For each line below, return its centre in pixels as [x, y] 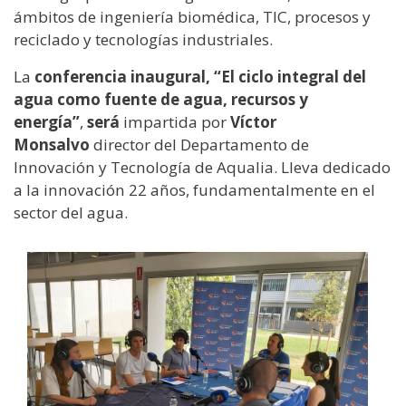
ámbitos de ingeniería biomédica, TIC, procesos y [192, 16]
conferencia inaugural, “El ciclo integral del [200, 76]
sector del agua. [71, 212]
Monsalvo [53, 144]
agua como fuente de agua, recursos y [161, 99]
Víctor [253, 121]
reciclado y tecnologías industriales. [143, 39]
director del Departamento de [201, 144]
